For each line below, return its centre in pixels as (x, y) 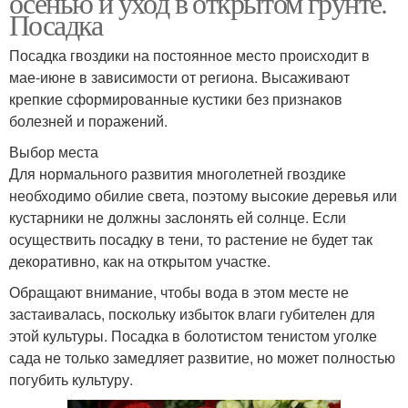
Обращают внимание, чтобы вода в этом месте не (179, 292)
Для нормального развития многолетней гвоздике (178, 173)
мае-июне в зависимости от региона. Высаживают (179, 77)
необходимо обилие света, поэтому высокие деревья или (203, 195)
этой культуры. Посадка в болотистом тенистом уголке (193, 336)
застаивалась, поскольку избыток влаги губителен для (192, 314)
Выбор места (54, 152)
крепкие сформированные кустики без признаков (176, 99)
